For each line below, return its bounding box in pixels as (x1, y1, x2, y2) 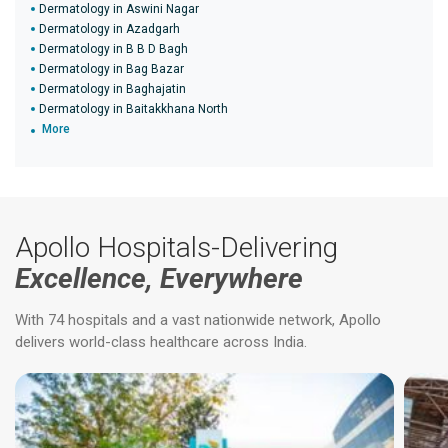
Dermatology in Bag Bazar (39, 62, 184, 76)
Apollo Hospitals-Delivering (15, 231, 338, 264)
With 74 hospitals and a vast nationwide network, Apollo (15, 311, 381, 329)
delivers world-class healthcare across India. (15, 333, 307, 351)
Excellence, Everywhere (15, 262, 303, 295)
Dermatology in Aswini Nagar (39, 2, 199, 16)
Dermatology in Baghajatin (39, 82, 186, 96)
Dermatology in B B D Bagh (39, 42, 188, 56)
